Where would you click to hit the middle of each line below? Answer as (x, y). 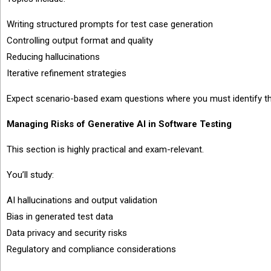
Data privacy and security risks (67, 233)
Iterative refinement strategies (67, 73)
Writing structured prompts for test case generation (110, 24)
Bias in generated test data (60, 217)
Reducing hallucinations (53, 57)
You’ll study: (30, 175)
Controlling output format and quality (80, 41)
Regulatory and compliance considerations (91, 249)
